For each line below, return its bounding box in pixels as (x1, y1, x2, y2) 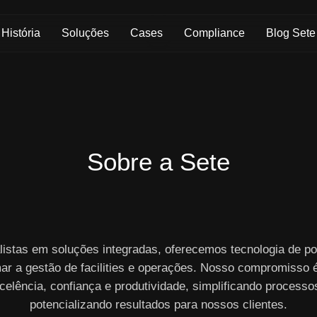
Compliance (184, 27, 245, 39)
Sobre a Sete (87, 148, 230, 175)
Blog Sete (266, 27, 316, 39)
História (1, 27, 40, 39)
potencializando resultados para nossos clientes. (30, 298, 287, 311)
